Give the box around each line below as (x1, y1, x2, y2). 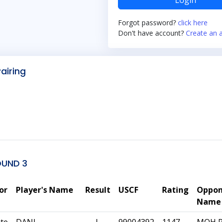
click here (178, 18, 208, 27)
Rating (162, 184, 189, 195)
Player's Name (16, 184, 73, 195)
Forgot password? (118, 18, 178, 27)
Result (85, 184, 111, 195)
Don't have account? (118, 28, 186, 38)
